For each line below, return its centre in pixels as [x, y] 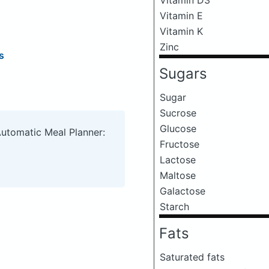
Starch [174, 206]
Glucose [178, 128]
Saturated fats [192, 257]
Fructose [180, 144]
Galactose [183, 191]
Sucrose [178, 113]
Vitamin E [181, 15]
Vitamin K [181, 31]
